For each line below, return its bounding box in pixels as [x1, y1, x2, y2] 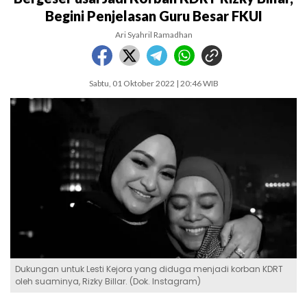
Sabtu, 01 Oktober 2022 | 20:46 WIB [88, 78, 219, 88]
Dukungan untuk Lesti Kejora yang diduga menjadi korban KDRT [15, 263, 283, 275]
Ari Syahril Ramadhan [114, 29, 193, 40]
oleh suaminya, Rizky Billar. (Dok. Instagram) [15, 275, 201, 288]
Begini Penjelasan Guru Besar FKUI [45, 8, 262, 24]
